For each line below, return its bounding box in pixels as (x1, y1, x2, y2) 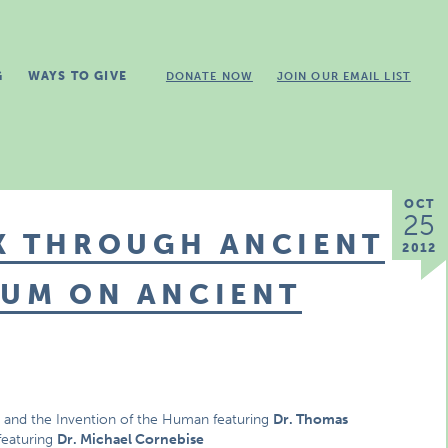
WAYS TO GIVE (27, 69, 127, 83)
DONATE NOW (165, 70, 253, 83)
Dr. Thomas (273, 411, 349, 428)
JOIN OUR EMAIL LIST (276, 70, 411, 83)
